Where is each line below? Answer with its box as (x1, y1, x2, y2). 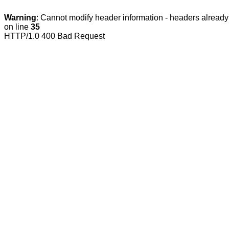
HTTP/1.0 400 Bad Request (4, 32, 105, 40)
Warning (4, 13, 36, 22)
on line (4, 22, 31, 31)
